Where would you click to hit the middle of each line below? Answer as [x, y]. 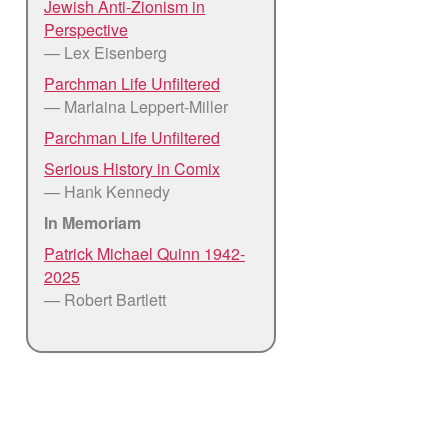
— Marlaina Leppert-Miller [136, 106]
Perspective [86, 29]
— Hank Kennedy [107, 191]
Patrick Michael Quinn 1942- [144, 253]
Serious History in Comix [132, 168]
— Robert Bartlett [105, 299]
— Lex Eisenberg [105, 52]
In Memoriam [92, 222]
